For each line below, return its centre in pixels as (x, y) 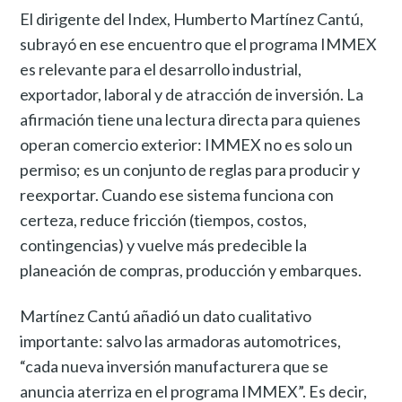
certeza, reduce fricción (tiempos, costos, (164, 219)
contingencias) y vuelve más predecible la (164, 245)
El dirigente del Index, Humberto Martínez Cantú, (192, 18)
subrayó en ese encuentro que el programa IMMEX (199, 44)
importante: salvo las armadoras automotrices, (181, 341)
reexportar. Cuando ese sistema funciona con (177, 194)
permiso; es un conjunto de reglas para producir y (190, 169)
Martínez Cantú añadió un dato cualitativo (166, 315)
